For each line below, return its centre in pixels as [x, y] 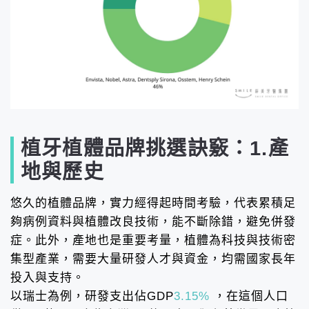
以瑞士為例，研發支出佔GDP [92, 296]
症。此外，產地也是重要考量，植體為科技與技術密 [153, 240]
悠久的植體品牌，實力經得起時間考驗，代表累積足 [153, 203]
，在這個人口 [249, 296]
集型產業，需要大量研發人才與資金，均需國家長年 [153, 259]
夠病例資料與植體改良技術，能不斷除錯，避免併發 [153, 221]
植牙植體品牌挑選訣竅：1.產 [155, 148]
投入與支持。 [48, 277]
